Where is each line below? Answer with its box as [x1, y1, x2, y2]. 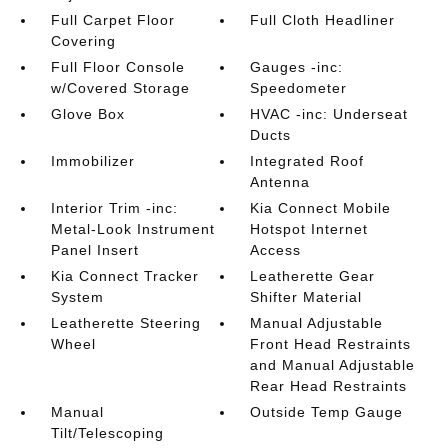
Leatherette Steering [50, 315, 201, 331]
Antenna [250, 174, 311, 190]
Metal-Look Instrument [50, 221, 215, 237]
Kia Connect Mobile [250, 200, 392, 216]
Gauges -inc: [250, 59, 344, 75]
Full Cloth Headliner [250, 12, 396, 28]
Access [250, 242, 302, 258]
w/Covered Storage [50, 80, 190, 96]
